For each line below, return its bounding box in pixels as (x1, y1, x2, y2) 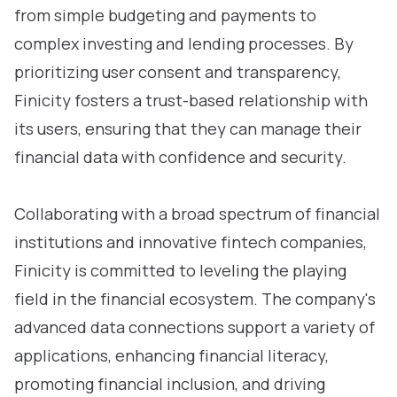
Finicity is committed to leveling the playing (14, 260, 346, 281)
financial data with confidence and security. (14, 146, 346, 167)
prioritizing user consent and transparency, (14, 61, 341, 82)
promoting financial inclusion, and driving (14, 373, 325, 394)
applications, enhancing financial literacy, (14, 345, 329, 366)
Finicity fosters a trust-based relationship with (14, 90, 368, 111)
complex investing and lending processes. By (14, 33, 354, 54)
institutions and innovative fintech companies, (14, 231, 367, 253)
